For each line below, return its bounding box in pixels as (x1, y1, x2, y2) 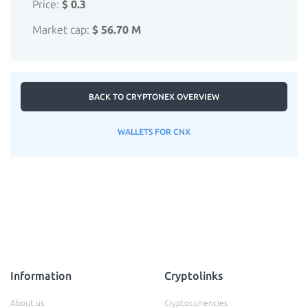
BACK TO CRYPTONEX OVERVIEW (89, 92, 219, 101)
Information (10, 269, 71, 282)
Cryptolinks (164, 269, 223, 282)
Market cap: (32, 23, 92, 36)
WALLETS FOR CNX (118, 127, 190, 136)
